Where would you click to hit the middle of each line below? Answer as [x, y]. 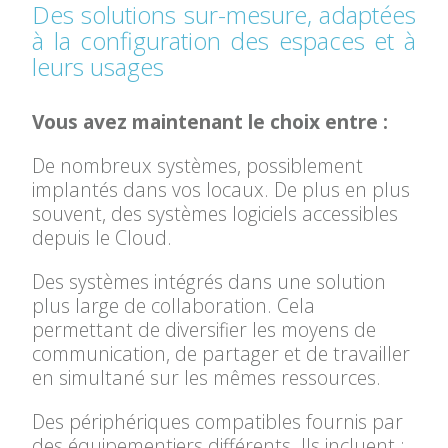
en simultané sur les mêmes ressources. [207, 377]
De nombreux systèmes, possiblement [198, 165]
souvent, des [90, 213]
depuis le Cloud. [102, 237]
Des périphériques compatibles [167, 421]
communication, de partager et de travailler [221, 353]
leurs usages [98, 66]
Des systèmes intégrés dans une [174, 281]
